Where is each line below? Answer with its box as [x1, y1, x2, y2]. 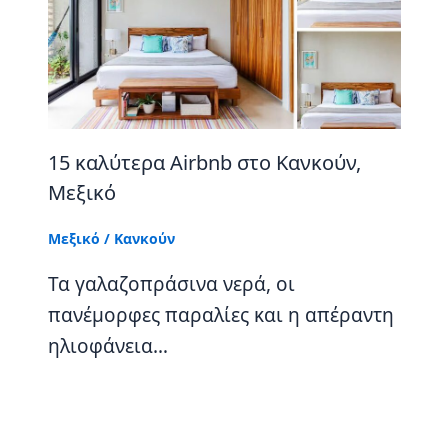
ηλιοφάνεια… [47, 332, 168, 359]
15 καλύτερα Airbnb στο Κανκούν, [47, 148, 361, 176]
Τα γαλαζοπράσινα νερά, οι [47, 270, 295, 297]
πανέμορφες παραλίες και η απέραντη [47, 301, 394, 328]
